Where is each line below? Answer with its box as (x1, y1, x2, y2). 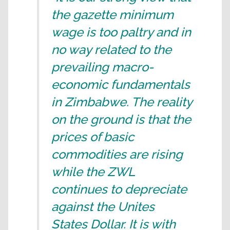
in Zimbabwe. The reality (51, 94, 192, 109)
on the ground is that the (51, 112, 191, 127)
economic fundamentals (51, 77, 190, 92)
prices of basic (51, 129, 134, 144)
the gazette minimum (51, 7, 174, 22)
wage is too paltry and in (51, 25, 191, 40)
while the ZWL (51, 164, 135, 179)
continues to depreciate (51, 182, 187, 197)
